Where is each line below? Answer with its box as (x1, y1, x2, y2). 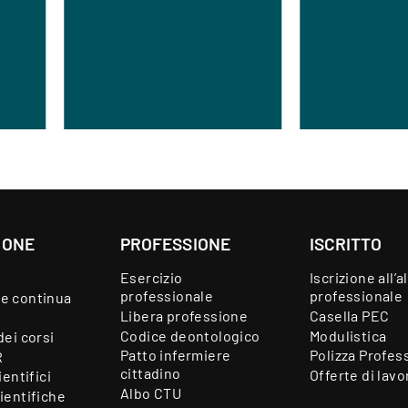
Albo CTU (120, 383, 182, 402)
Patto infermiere (120, 346, 231, 364)
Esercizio (120, 269, 183, 287)
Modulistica (310, 326, 387, 344)
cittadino (120, 364, 181, 382)
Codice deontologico (120, 326, 260, 344)
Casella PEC (310, 307, 390, 324)
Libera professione (120, 307, 249, 324)
